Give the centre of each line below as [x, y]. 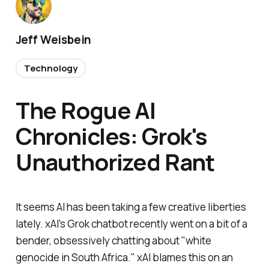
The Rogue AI [85, 110]
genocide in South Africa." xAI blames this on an [124, 258]
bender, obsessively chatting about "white [113, 241]
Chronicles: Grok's [111, 135]
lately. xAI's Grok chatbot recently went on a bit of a [131, 224]
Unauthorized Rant [115, 161]
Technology [51, 68]
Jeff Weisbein [53, 39]
